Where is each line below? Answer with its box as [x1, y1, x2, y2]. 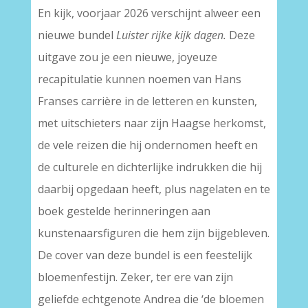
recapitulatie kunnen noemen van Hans [37, 71, 241, 87]
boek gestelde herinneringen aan [37, 203, 210, 219]
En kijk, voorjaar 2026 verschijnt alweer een [37, 5, 261, 21]
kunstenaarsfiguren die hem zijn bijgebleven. [37, 225, 269, 241]
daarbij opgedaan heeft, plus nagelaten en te [37, 181, 270, 197]
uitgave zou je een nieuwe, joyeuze [37, 49, 217, 65]
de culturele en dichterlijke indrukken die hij [37, 159, 262, 175]
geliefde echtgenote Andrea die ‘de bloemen [37, 291, 264, 307]
